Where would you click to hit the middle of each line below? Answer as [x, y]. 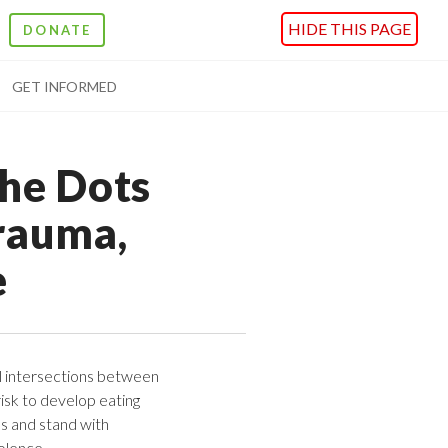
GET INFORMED [64, 86]
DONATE [57, 30]
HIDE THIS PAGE [349, 28]
